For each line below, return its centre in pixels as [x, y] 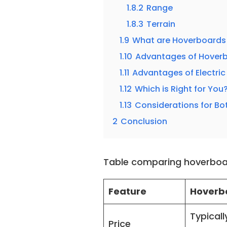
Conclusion [144, 121]
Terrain [161, 24]
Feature [128, 191]
